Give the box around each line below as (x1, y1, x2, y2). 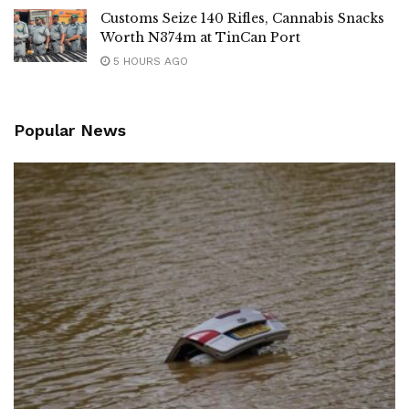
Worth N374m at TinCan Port (100, 29, 300, 47)
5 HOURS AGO (110, 55, 188, 68)
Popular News (14, 121, 126, 141)
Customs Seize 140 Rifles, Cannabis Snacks (100, 10, 384, 27)
